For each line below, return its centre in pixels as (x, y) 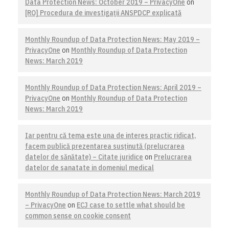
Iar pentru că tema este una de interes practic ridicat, (110, 135)
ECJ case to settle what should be (131, 205)
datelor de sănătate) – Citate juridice (84, 157)
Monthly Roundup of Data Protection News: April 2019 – (113, 87)
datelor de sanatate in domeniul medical (89, 168)
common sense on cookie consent (78, 216)
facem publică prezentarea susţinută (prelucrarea (105, 146)
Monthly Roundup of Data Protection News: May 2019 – (112, 39)
